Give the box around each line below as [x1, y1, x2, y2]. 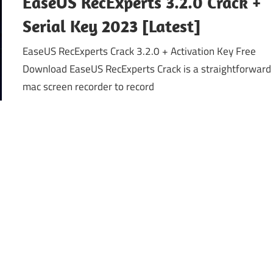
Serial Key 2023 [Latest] [23, 15, 201, 37]
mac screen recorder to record [23, 79, 155, 95]
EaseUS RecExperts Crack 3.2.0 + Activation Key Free [23, 43, 257, 60]
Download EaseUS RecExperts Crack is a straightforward [23, 61, 272, 77]
